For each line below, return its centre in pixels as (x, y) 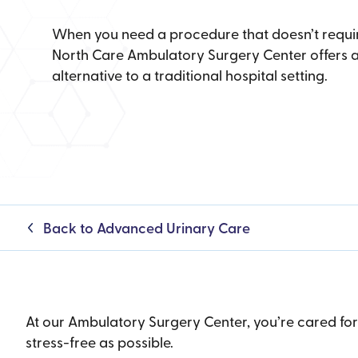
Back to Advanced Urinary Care (146, 228)
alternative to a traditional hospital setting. (189, 74)
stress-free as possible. (99, 342)
